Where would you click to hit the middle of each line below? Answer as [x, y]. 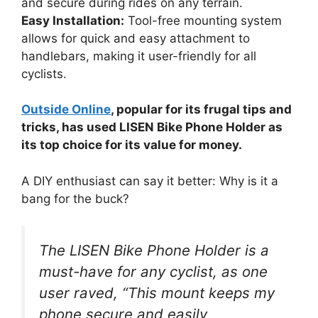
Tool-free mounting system [203, 20]
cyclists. [44, 73]
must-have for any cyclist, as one [153, 272]
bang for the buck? [75, 198]
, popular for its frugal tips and [201, 110]
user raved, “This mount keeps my [157, 293]
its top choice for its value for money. [132, 145]
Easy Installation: [73, 20]
